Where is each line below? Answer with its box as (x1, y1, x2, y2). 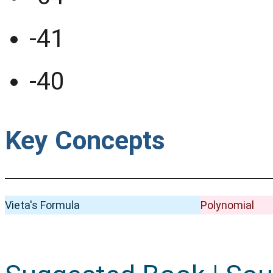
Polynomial (200, 199, 255, 212)
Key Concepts (5, 125, 165, 157)
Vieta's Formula (5, 199, 80, 212)
